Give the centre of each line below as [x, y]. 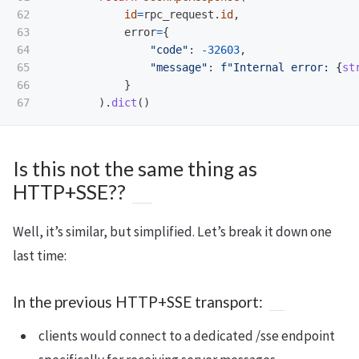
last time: [40, 255]
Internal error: [284, 67]
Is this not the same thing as [135, 168]
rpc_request [179, 14]
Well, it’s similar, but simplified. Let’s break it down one [172, 231]
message [179, 67]
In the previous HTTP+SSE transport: [138, 301]
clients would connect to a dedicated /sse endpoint [187, 335]
